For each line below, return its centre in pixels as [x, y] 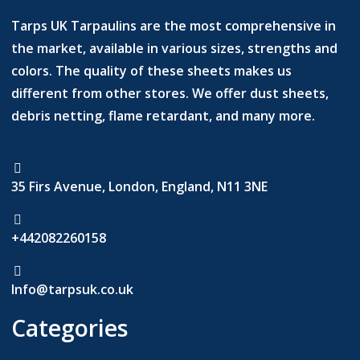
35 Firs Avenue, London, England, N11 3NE [140, 187]
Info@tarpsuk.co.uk [73, 290]
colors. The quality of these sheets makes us [152, 71]
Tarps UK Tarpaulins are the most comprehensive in [174, 26]
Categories [70, 328]
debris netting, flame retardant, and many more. [165, 116]
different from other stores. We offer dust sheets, [170, 94]
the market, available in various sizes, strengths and [175, 49]
